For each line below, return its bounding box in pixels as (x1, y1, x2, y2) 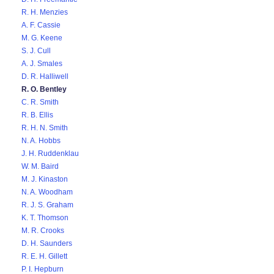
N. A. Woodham (21, 188, 73, 196)
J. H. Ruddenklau (21, 149, 79, 158)
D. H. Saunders (21, 239, 72, 248)
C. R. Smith (21, 98, 59, 106)
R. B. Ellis (21, 111, 53, 119)
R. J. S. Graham (21, 201, 73, 209)
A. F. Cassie (21, 21, 61, 29)
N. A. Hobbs (21, 136, 61, 145)
